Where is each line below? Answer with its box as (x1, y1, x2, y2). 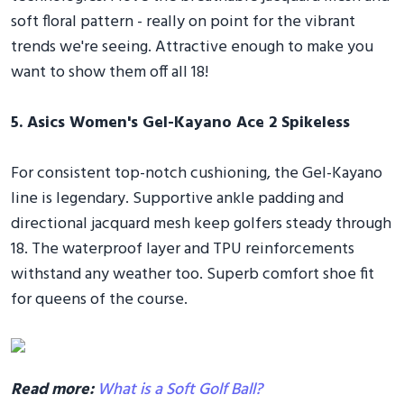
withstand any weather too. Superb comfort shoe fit (11, 261, 374, 288)
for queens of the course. (11, 286, 188, 313)
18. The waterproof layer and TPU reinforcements (11, 235, 354, 262)
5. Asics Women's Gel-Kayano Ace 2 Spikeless (11, 109, 350, 136)
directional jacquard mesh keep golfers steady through (11, 210, 391, 237)
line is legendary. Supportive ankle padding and (11, 185, 344, 212)
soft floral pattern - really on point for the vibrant (11, 8, 355, 35)
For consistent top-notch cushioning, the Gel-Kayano (11, 160, 382, 187)
